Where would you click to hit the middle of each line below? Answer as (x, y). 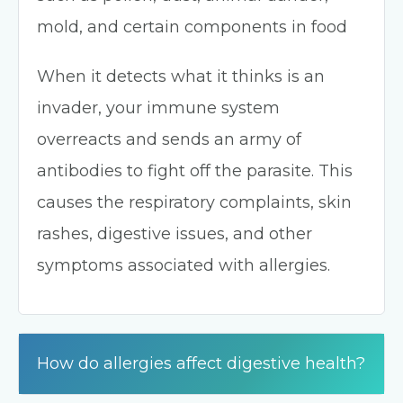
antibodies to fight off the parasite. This (195, 171)
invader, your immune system (158, 108)
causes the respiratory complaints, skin (194, 202)
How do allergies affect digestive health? (201, 363)
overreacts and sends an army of (169, 139)
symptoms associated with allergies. (184, 265)
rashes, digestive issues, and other (175, 234)
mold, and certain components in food (192, 27)
